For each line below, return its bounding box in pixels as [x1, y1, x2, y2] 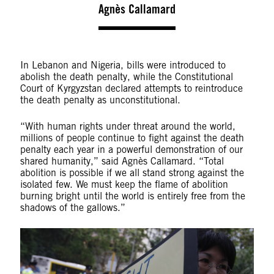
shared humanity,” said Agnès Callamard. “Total [20, 155, 224, 167]
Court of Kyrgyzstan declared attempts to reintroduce [20, 82, 243, 94]
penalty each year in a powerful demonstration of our [20, 143, 243, 155]
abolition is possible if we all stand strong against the [20, 166, 244, 179]
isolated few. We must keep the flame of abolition [20, 178, 228, 190]
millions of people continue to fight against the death [20, 131, 244, 144]
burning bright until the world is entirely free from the [20, 190, 245, 202]
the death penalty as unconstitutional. [20, 94, 180, 106]
